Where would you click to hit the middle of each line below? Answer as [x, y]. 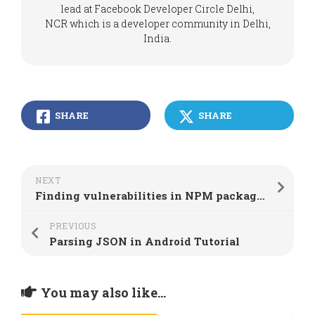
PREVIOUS [73, 226]
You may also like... [103, 292]
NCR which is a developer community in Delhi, [157, 24]
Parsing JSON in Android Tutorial [144, 241]
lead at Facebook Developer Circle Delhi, [157, 9]
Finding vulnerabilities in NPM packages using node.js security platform [261, 195]
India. [157, 38]
